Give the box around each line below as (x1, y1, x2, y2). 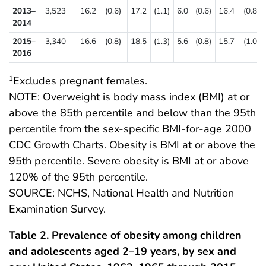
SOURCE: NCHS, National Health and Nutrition (9, 185, 234, 200)
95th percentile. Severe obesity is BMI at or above (9, 153, 249, 168)
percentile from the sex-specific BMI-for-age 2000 (9, 121, 251, 136)
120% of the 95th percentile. (9, 169, 148, 184)
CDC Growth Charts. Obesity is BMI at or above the (9, 137, 255, 152)
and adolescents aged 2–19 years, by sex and (9, 243, 236, 258)
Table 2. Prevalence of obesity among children (9, 227, 242, 242)
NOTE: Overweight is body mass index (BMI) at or (9, 89, 249, 104)
